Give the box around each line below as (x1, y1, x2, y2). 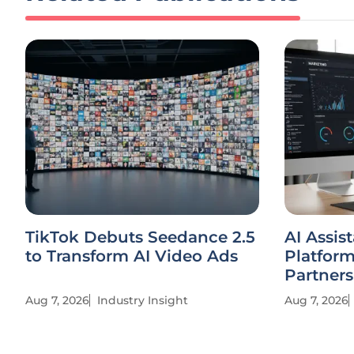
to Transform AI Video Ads (25, 247, 238, 265)
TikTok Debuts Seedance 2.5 (25, 228, 255, 247)
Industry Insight (97, 293, 188, 307)
